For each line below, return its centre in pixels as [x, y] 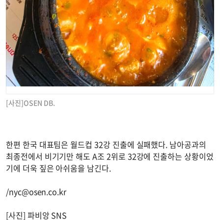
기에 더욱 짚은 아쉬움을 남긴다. [58, 168]
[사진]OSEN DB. [30, 102]
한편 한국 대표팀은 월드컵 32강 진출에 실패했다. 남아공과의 [106, 144]
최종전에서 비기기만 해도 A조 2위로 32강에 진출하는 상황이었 [110, 156]
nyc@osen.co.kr [38, 191]
